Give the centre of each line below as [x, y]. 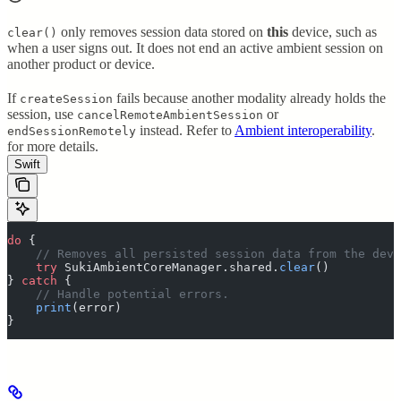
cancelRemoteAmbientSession [170, 115]
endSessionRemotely [72, 131]
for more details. [53, 146]
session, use [42, 114]
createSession [66, 98]
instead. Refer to [185, 130]
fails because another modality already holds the [249, 98]
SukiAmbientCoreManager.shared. [168, 267]
